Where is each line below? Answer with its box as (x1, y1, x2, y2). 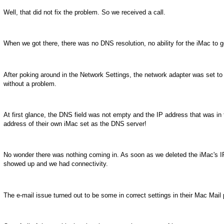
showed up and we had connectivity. (3, 160, 108, 168)
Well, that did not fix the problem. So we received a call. (3, 8, 165, 16)
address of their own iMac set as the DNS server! (3, 119, 146, 127)
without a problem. (3, 79, 56, 87)
